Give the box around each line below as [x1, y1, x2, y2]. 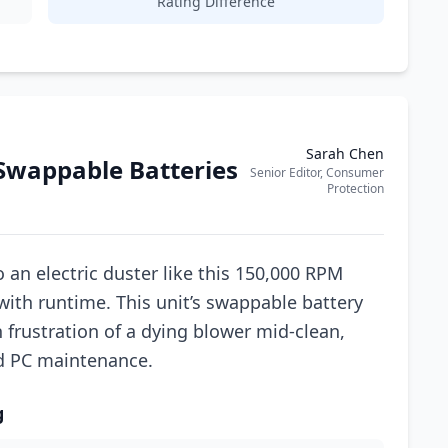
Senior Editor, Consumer [250, 164, 384, 181]
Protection [327, 180, 384, 197]
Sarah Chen [306, 144, 384, 163]
